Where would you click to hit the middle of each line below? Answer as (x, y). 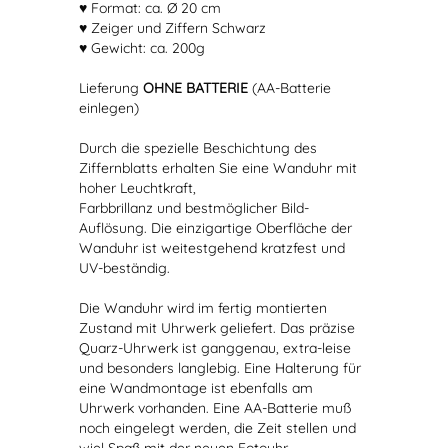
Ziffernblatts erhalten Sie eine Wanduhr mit (218, 168)
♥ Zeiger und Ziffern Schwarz (172, 28)
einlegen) (109, 108)
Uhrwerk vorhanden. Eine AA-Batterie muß (215, 408)
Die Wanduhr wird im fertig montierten (203, 308)
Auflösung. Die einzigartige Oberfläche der (215, 228)
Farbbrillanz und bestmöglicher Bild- (194, 208)
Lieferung (111, 88)
